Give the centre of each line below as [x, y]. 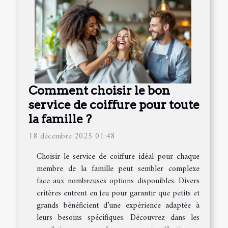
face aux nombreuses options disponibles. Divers [118, 181]
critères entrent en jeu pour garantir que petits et [118, 194]
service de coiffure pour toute [114, 105]
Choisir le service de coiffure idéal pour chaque [118, 157]
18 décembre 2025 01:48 [72, 137]
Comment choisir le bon [99, 91]
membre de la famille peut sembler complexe [118, 169]
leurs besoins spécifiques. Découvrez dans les [118, 218]
